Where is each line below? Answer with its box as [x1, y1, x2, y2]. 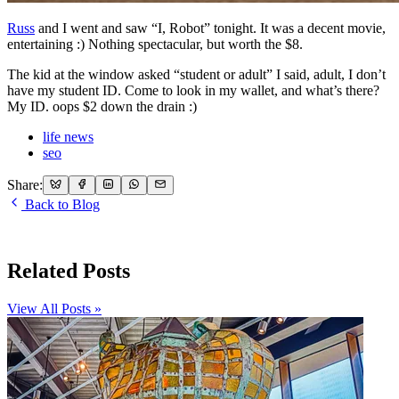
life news [43, 128, 94, 144]
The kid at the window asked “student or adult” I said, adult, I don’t [7, 66, 386, 82]
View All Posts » [7, 300, 102, 316]
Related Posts [7, 259, 130, 282]
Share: [7, 177, 43, 193]
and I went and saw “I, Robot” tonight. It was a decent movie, [35, 20, 386, 36]
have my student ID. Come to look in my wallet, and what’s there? [7, 82, 379, 98]
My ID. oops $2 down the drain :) [7, 98, 197, 114]
